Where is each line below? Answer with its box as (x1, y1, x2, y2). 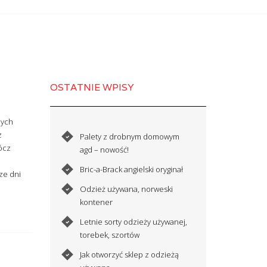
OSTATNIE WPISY (49, 81, 134, 94)
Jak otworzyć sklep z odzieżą (80, 249, 179, 260)
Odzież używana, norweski (80, 183, 173, 194)
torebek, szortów (80, 229, 140, 240)
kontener (80, 196, 113, 207)
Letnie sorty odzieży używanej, (80, 216, 188, 227)
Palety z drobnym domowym (80, 131, 180, 142)
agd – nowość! (80, 144, 129, 155)
